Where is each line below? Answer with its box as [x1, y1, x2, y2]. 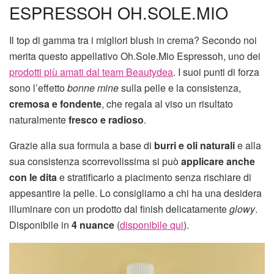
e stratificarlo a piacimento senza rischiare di [59, 169, 251, 184]
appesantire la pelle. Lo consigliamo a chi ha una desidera [9, 185, 262, 200]
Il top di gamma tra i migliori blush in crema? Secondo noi [9, 32, 257, 47]
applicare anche [181, 154, 255, 168]
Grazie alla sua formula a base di [9, 138, 154, 152]
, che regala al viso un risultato [102, 96, 233, 111]
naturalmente [9, 112, 68, 127]
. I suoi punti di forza [173, 64, 259, 79]
